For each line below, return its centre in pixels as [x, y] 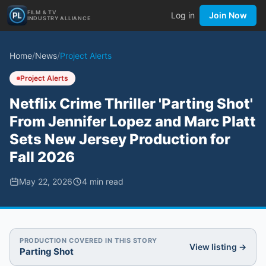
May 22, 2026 [46, 181]
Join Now [228, 15]
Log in [183, 15]
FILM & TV [42, 12]
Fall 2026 [42, 157]
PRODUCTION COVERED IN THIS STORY [88, 240]
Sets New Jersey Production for [120, 139]
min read [105, 181]
